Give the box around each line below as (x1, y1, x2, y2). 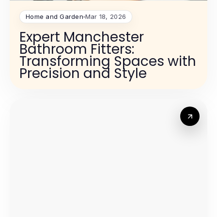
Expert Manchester (19, 28, 144, 47)
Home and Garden (26, 13, 83, 21)
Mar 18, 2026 (85, 13, 126, 21)
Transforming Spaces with (19, 52, 196, 71)
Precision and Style (19, 64, 147, 83)
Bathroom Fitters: (19, 40, 134, 59)
